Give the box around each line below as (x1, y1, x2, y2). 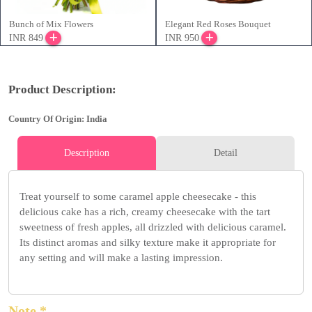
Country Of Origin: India (8, 114, 107, 125)
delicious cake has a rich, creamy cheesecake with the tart (19, 206, 270, 218)
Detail (213, 148, 237, 159)
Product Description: (8, 83, 116, 97)
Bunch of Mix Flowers (9, 19, 93, 30)
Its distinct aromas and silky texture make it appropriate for (19, 237, 276, 249)
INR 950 (165, 33, 199, 44)
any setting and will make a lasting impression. (19, 252, 223, 264)
